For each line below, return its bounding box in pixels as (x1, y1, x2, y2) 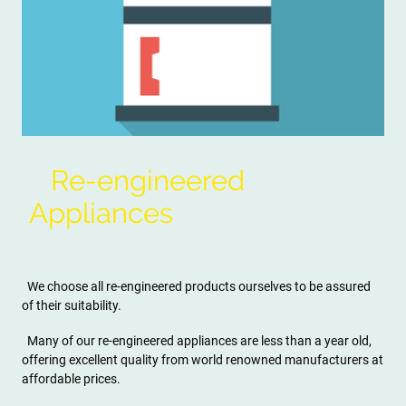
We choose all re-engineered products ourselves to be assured (22, 279, 371, 295)
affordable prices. (22, 372, 121, 387)
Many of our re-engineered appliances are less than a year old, (22, 333, 372, 349)
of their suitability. (22, 298, 121, 314)
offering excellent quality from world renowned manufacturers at (22, 353, 383, 368)
